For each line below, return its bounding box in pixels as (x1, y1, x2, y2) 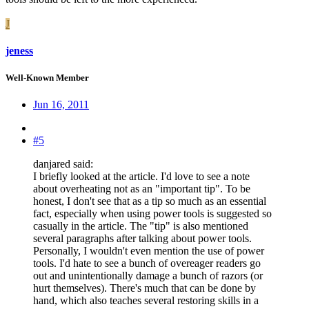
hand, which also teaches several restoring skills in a (33, 295, 259, 307)
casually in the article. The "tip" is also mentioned (33, 220, 248, 232)
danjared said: (33, 158, 93, 170)
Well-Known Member (6, 72, 89, 83)
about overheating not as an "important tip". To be (33, 183, 250, 195)
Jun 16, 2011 (33, 99, 89, 111)
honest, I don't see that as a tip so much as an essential (33, 195, 266, 208)
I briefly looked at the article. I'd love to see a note (33, 170, 250, 183)
